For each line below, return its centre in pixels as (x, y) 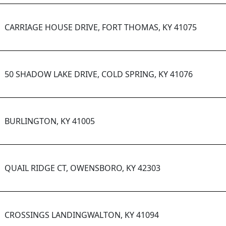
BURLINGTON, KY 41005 (50, 121)
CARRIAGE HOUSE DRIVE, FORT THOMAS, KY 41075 (101, 27)
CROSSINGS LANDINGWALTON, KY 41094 (82, 215)
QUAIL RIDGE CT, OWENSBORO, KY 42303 (82, 168)
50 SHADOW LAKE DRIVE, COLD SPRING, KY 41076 (99, 74)
